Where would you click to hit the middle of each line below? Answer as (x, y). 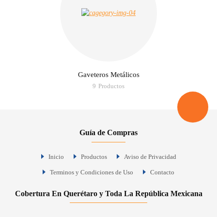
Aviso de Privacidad (150, 156)
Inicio (56, 156)
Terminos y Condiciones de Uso (92, 172)
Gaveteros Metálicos (108, 74)
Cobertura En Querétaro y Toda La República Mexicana (108, 193)
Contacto (162, 172)
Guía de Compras (108, 132)
